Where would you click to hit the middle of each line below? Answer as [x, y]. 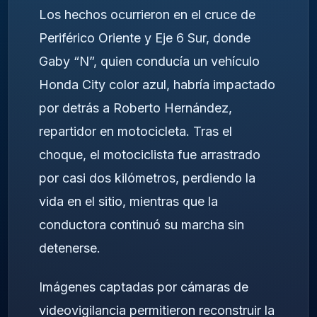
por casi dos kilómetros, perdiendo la [147, 178]
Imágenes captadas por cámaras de [144, 287]
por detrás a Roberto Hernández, [136, 108]
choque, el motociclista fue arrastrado [150, 155]
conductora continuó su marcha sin [142, 225]
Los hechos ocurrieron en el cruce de [147, 15]
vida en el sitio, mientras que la [128, 202]
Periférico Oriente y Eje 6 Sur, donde [145, 38]
